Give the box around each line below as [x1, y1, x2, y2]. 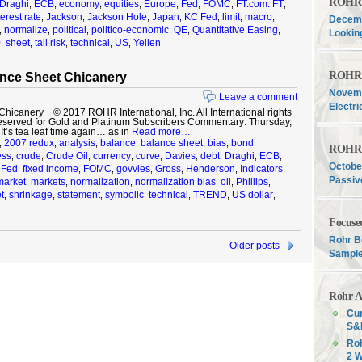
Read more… [132, 126, 191, 137]
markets [31, 176, 65, 187]
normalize [4, 24, 48, 36]
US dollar [232, 189, 273, 200]
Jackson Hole [87, 11, 147, 23]
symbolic [105, 189, 144, 200]
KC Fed [184, 11, 217, 23]
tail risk [35, 37, 65, 48]
